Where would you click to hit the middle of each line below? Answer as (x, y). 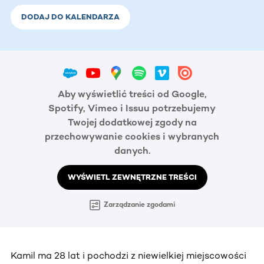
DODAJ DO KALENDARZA (70, 16)
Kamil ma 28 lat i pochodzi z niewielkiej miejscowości (128, 255)
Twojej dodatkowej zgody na (132, 123)
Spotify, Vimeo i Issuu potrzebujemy (132, 108)
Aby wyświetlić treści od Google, (132, 94)
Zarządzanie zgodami (139, 205)
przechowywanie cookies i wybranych (132, 137)
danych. (132, 151)
